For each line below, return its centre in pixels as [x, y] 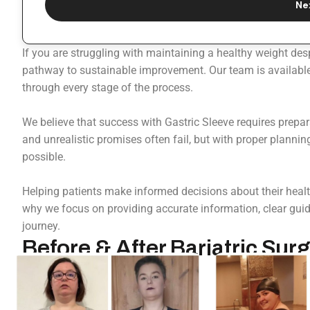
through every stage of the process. [108, 88]
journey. [41, 226]
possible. [44, 157]
